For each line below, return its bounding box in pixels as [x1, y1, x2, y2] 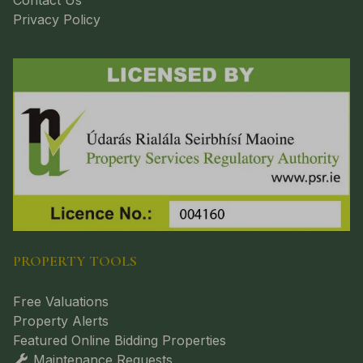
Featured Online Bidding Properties [13, 331, 226, 348]
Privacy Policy [13, 11, 100, 28]
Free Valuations [13, 293, 109, 310]
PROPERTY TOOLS [13, 252, 137, 271]
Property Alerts [13, 312, 109, 329]
